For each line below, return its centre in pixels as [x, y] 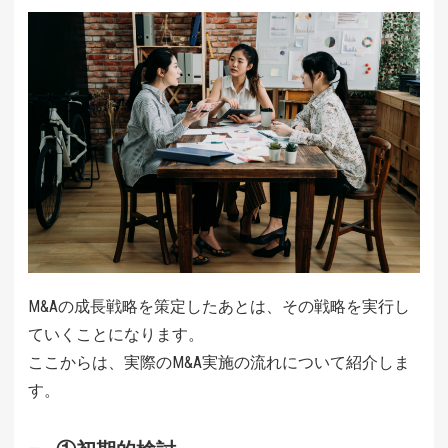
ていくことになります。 [116, 334]
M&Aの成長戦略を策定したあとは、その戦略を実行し [219, 306]
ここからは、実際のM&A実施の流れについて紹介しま [219, 362]
